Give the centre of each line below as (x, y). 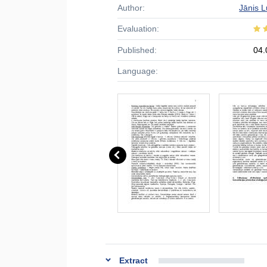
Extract (133, 260)
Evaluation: (138, 29)
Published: (137, 50)
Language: (138, 71)
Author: (131, 8)
